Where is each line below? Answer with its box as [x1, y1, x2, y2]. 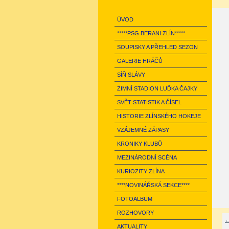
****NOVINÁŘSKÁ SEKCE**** [117, 182, 190, 188]
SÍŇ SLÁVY [117, 72, 145, 78]
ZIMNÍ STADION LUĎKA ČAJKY [117, 85, 197, 91]
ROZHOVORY [117, 210, 154, 216]
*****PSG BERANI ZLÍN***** [117, 30, 185, 36]
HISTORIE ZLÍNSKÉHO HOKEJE [117, 113, 201, 119]
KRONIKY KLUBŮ [117, 141, 162, 147]
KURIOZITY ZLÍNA [117, 168, 165, 174]
